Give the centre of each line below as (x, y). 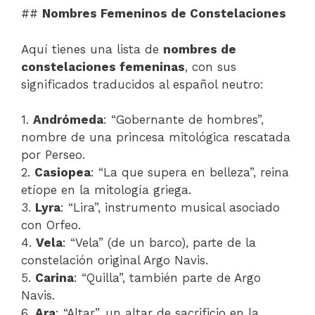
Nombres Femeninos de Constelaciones (164, 13)
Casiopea (63, 172)
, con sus (211, 66)
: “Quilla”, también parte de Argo (167, 278)
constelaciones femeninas (103, 66)
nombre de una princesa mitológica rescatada (156, 137)
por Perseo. (53, 155)
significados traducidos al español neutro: (142, 84)
